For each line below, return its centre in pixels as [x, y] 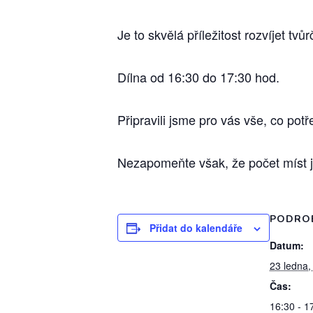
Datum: [287, 245]
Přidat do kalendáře [196, 228]
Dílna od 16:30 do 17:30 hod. [198, 77]
